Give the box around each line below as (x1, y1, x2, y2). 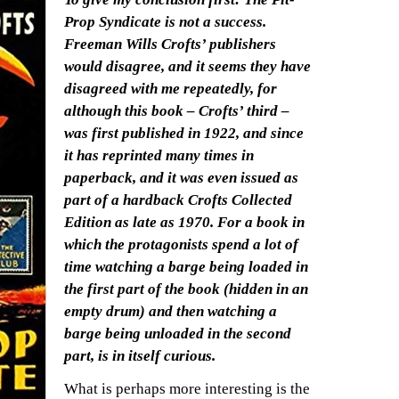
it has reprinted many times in (64, 147, 254, 165)
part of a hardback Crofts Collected (64, 191, 292, 209)
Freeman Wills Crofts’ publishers (64, 36, 276, 53)
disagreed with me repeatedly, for (64, 80, 277, 98)
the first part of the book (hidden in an (64, 281, 308, 298)
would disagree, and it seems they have (64, 58, 311, 76)
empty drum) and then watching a (64, 303, 277, 321)
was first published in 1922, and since (64, 125, 304, 142)
